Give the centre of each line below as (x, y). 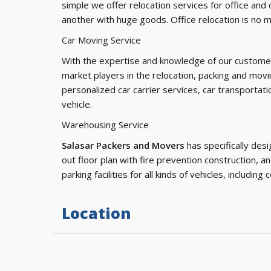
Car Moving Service (101, 40)
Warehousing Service (105, 125)
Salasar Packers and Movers (123, 145)
